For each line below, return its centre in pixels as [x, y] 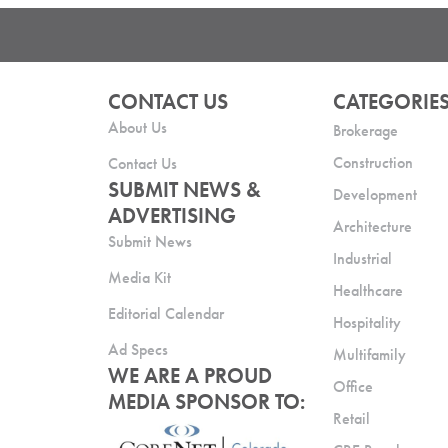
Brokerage [366, 130]
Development [375, 194]
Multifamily [370, 354]
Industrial [363, 258]
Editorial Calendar [165, 313]
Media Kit [139, 277]
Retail [352, 418]
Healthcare [368, 290]
